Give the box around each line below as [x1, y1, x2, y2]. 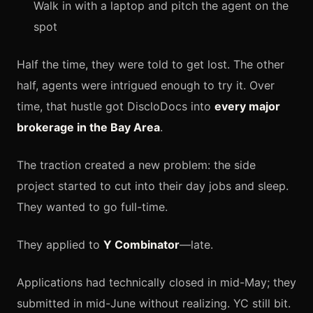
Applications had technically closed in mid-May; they [17, 275, 296, 289]
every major [214, 99, 280, 113]
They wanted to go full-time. [17, 199, 168, 214]
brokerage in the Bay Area [17, 119, 160, 134]
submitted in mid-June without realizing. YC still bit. [17, 296, 291, 310]
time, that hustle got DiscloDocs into [17, 99, 214, 113]
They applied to [17, 237, 103, 252]
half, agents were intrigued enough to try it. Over [17, 78, 275, 92]
